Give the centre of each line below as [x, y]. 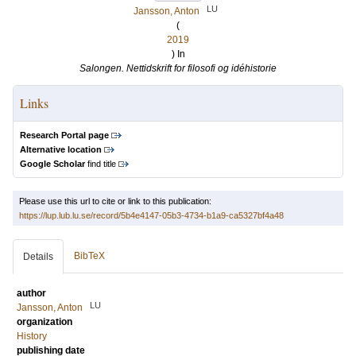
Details [38, 257]
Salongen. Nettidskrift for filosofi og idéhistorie [178, 68]
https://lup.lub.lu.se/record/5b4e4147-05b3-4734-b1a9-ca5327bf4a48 [151, 215]
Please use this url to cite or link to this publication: [115, 201]
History [32, 336]
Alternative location [61, 149]
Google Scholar [52, 164]
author [31, 293]
